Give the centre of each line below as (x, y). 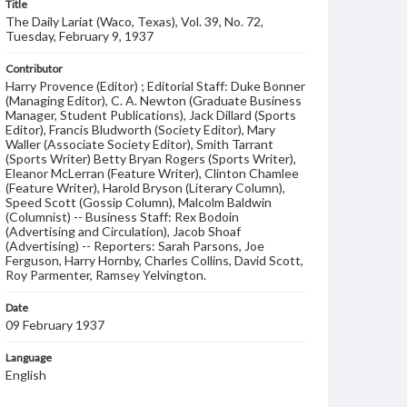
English (26, 375)
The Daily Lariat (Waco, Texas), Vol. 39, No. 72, (134, 21)
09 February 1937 (55, 325)
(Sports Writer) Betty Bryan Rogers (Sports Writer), (151, 159)
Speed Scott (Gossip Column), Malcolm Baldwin (139, 202)
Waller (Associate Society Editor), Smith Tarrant (139, 144)
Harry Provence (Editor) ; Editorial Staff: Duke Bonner (155, 86)
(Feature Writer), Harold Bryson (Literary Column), (145, 188)
